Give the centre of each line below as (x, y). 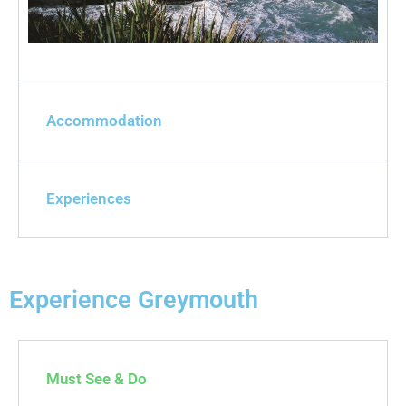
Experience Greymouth (134, 300)
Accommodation (104, 121)
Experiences (89, 199)
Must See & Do (97, 379)
